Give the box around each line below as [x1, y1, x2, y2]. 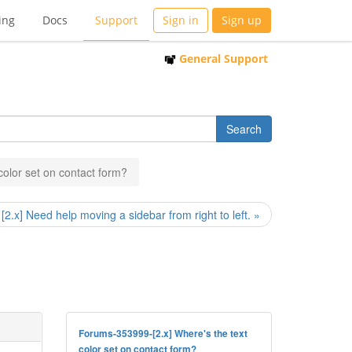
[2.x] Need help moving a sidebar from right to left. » [2, 207, 260, 222]
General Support [176, 51, 268, 66]
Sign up [222, 13, 262, 27]
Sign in [163, 13, 199, 27]
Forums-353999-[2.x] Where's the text [78, 327, 247, 340]
